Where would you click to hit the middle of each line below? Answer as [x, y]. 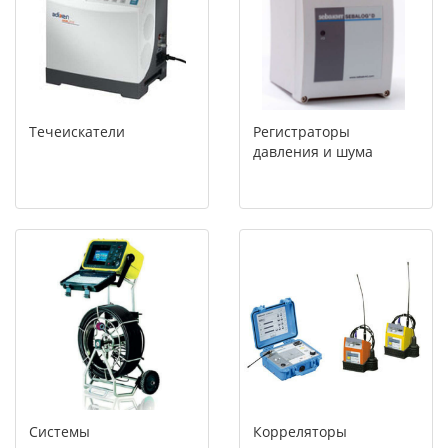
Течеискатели [77, 131]
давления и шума [313, 151]
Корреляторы [300, 431]
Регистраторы [301, 131]
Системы [59, 431]
